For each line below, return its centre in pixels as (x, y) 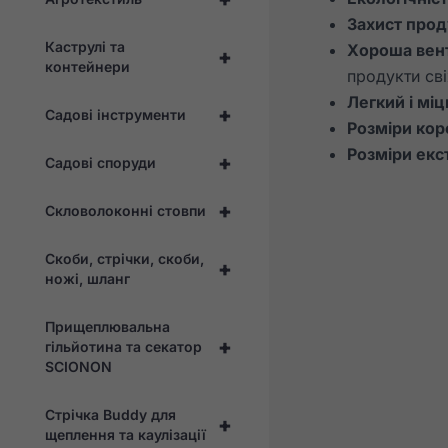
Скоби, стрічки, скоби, (124, 258)
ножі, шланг (87, 278)
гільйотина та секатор (123, 346)
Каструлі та (85, 46)
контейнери (87, 66)
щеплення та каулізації (125, 434)
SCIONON (78, 366)
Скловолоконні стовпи (125, 210)
